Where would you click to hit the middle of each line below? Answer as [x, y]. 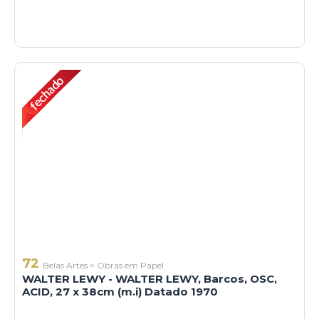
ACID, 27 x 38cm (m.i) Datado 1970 [120, 292]
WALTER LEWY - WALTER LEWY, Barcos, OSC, [150, 279]
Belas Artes [65, 266]
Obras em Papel [130, 266]
